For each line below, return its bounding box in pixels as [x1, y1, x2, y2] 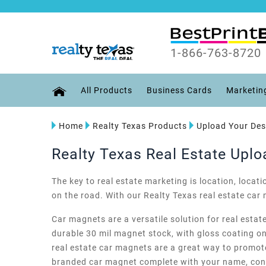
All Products [81, 85, 132, 95]
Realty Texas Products [93, 121, 187, 131]
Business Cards [147, 85, 212, 95]
